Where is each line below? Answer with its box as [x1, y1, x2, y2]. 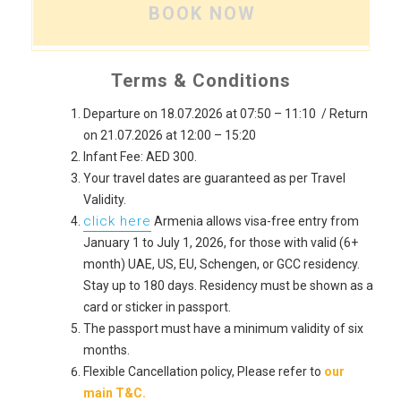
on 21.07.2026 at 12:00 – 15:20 [83, 127, 256, 142]
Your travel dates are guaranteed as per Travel [83, 170, 346, 185]
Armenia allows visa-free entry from [151, 213, 359, 228]
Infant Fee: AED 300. [83, 149, 197, 164]
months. [83, 342, 130, 357]
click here [83, 212, 151, 229]
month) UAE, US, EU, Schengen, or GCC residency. [83, 256, 360, 271]
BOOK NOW [148, 2, 256, 24]
